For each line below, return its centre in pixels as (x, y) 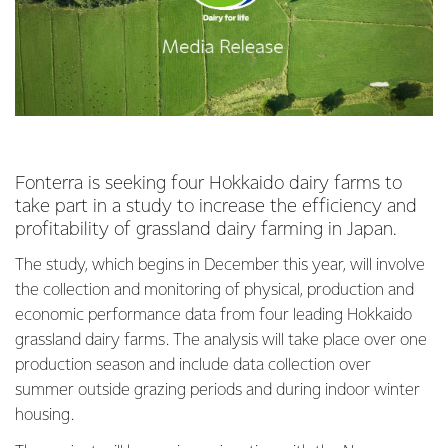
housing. (48, 415)
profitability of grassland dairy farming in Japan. (206, 229)
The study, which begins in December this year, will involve (220, 265)
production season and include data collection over (193, 365)
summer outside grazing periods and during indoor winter (217, 390)
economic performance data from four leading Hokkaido (213, 315)
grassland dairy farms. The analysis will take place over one (221, 340)
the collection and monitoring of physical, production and (214, 290)
